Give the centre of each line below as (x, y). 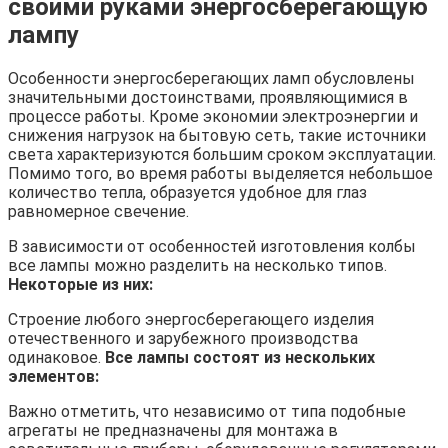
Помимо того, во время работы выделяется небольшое (220, 173)
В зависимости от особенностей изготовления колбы (212, 246)
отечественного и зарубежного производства (183, 338)
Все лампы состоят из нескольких (240, 357)
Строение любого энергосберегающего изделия (191, 319)
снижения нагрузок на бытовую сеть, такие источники (217, 135)
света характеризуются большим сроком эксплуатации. (222, 154)
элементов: (53, 376)
